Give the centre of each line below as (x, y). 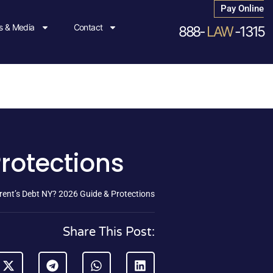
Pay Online (243, 9)
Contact (88, 27)
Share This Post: (109, 232)
